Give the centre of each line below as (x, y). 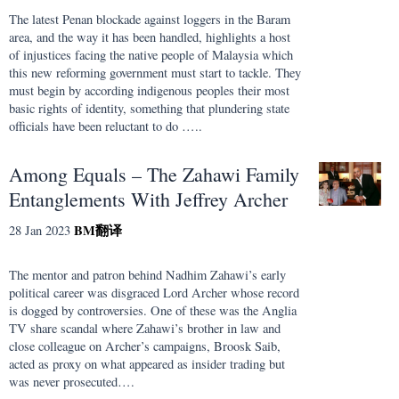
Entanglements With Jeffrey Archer (148, 199)
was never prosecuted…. (72, 382)
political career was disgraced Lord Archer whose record (154, 293)
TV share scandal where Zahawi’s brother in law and (145, 329)
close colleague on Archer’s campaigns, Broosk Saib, (145, 346)
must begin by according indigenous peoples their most (149, 91)
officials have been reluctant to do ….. (106, 126)
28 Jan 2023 (40, 230)
